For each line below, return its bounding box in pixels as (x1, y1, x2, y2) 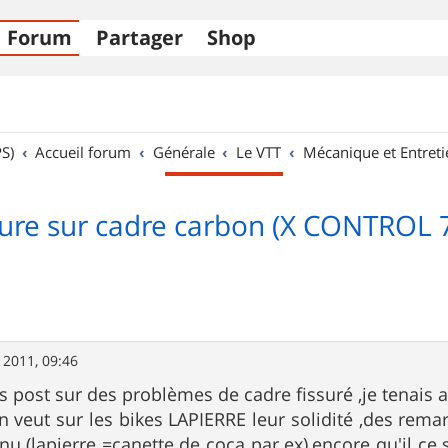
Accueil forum (35, 142, 132, 162)
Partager (96, 24, 183, 51)
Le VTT (236, 142, 282, 162)
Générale (152, 142, 215, 162)
